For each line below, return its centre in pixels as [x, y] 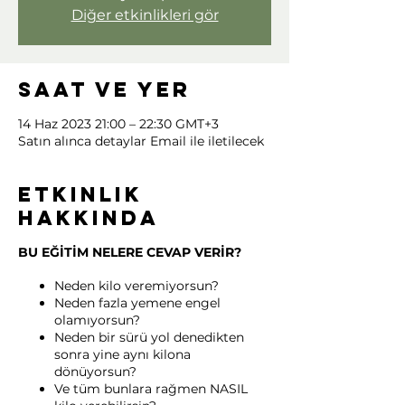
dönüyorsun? [95, 372]
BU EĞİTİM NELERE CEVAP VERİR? [130, 253]
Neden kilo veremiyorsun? [137, 286]
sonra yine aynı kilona [122, 355]
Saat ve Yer [104, 90]
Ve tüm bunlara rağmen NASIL [151, 389]
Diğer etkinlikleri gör [145, 15]
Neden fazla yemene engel [137, 303]
